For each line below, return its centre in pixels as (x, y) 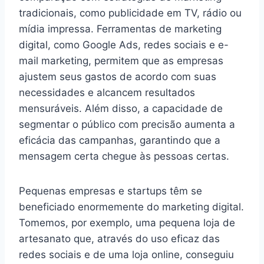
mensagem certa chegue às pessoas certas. (124, 156)
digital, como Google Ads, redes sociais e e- (124, 44)
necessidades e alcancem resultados (107, 92)
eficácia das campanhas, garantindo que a (120, 140)
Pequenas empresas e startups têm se (110, 191)
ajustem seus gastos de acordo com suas (118, 76)
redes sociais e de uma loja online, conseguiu (126, 254)
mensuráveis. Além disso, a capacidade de (121, 108)
